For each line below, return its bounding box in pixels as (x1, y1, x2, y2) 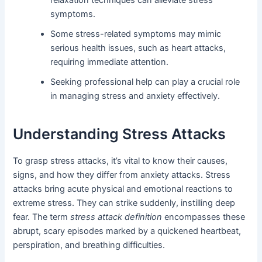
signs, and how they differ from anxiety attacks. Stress (13, 169, 231, 180)
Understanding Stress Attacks (13, 125, 226, 143)
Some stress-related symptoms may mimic (50, 28, 222, 39)
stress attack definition (70, 211, 163, 222)
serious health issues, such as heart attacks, (50, 42, 226, 53)
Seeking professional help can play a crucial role (50, 76, 240, 87)
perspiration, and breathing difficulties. (13, 239, 166, 250)
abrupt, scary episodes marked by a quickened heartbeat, (13, 225, 242, 236)
